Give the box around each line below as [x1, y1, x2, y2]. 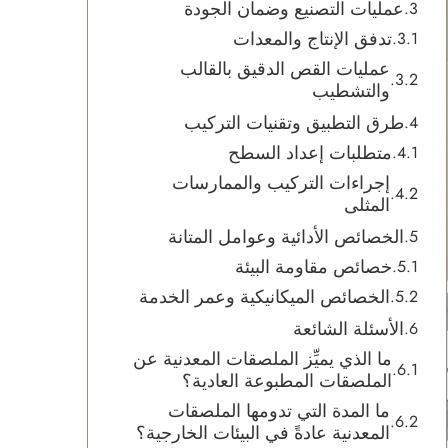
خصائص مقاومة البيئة [235, 254, 392, 280]
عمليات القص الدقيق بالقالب [180, 56, 390, 82]
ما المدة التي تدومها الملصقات [168, 398, 390, 424]
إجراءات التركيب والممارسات [172, 170, 390, 196]
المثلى [344, 192, 390, 218]
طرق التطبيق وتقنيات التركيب [184, 110, 404, 136]
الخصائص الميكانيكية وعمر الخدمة [139, 284, 390, 310]
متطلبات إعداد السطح [228, 140, 392, 166]
